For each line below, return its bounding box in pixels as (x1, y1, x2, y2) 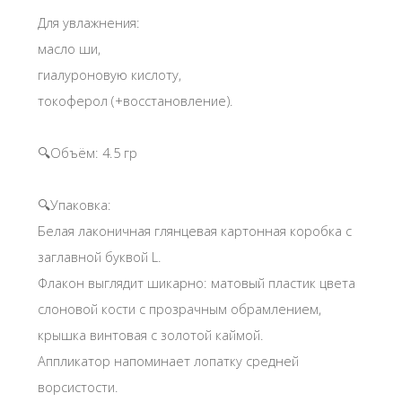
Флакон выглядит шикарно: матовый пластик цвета (38, 274, 355, 293)
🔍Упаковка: (38, 196, 111, 214)
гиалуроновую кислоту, (38, 66, 181, 84)
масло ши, (38, 39, 100, 58)
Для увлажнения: (38, 13, 140, 32)
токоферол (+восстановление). (38, 92, 233, 110)
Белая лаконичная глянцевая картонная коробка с (38, 222, 352, 240)
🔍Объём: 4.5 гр (38, 144, 137, 162)
